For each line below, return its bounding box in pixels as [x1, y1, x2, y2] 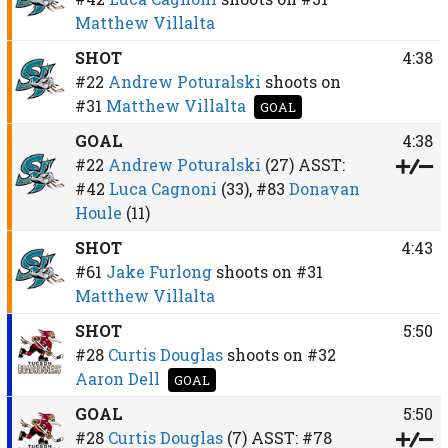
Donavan [288, 177, 360, 199]
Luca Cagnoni [108, 177, 217, 199]
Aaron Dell [74, 367, 160, 389]
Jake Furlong [105, 260, 212, 282]
